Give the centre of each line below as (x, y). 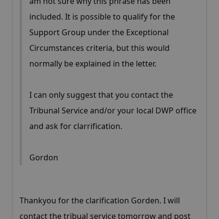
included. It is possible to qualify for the (102, 17)
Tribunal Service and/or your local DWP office (113, 111)
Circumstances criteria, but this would (99, 48)
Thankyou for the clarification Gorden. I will (100, 201)
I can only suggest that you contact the (101, 95)
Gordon (44, 158)
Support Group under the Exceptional (99, 33)
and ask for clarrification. (76, 126)
